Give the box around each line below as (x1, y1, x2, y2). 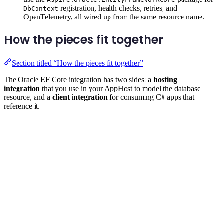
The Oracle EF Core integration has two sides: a (4, 75, 153, 84)
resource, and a (4, 92, 52, 101)
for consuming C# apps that (108, 92, 194, 101)
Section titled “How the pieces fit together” (12, 58, 143, 67)
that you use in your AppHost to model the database (40, 84, 200, 92)
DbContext (23, 4, 58, 12)
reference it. (4, 101, 40, 110)
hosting (153, 75, 177, 84)
